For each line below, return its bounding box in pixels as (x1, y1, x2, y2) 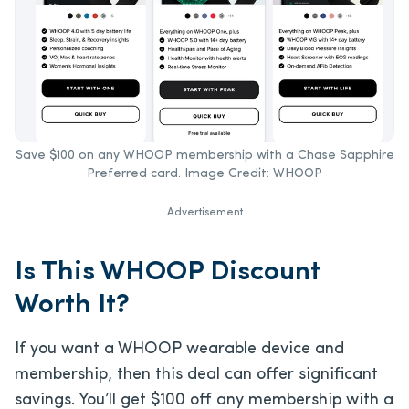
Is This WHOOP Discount (15, 257, 320, 287)
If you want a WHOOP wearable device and (15, 340, 344, 358)
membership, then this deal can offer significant (15, 365, 378, 383)
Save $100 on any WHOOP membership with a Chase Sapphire (15, 148, 394, 163)
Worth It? (15, 290, 130, 320)
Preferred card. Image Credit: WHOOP (87, 166, 322, 181)
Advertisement (166, 206, 243, 218)
